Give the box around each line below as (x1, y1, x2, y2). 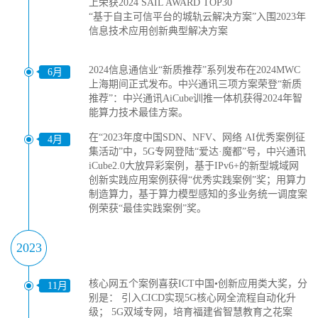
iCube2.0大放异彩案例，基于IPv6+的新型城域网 (89, 160, 299, 171)
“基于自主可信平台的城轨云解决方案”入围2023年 (89, 11, 306, 22)
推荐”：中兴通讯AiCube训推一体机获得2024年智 (89, 93, 302, 104)
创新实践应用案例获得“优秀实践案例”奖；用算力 (89, 175, 306, 185)
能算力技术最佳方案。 (89, 107, 188, 118)
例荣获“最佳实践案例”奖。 (89, 203, 207, 214)
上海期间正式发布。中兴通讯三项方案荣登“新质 (89, 79, 302, 89)
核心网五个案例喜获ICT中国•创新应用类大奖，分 (89, 278, 307, 289)
